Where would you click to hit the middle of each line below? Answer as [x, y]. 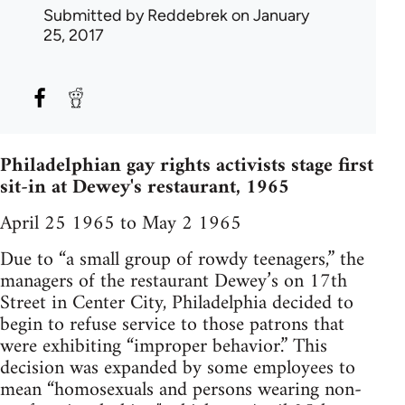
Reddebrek [188, 16]
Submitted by [95, 16]
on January [268, 16]
